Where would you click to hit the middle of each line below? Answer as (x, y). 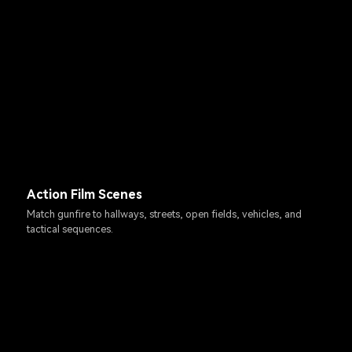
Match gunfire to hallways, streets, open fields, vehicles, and (165, 214)
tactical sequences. (70, 229)
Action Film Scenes (85, 194)
